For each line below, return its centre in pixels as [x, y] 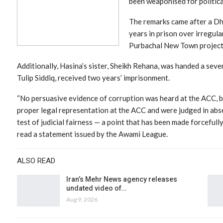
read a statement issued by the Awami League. [92, 134]
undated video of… [96, 188]
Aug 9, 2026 [82, 199]
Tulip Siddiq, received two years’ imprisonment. [93, 77]
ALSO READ [36, 161]
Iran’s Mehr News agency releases [122, 179]
